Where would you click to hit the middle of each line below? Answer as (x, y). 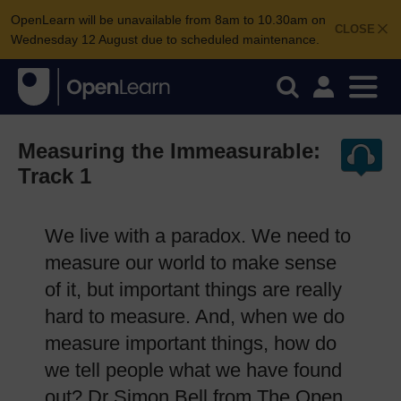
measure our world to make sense (191, 263)
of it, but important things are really (193, 290)
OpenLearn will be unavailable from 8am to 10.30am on (168, 20)
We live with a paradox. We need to (198, 236)
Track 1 (55, 176)
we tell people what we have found (193, 370)
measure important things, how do (191, 343)
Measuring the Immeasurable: (169, 151)
